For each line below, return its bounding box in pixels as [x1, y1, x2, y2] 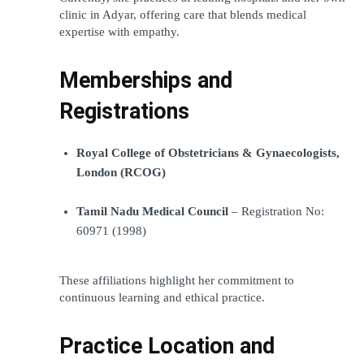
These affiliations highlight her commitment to [59, 273, 294, 287]
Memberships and [59, 67, 232, 93]
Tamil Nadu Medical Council [76, 204, 228, 218]
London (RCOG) [76, 165, 166, 179]
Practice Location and [59, 332, 275, 359]
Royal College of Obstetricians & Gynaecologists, [76, 145, 340, 159]
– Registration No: [228, 204, 324, 218]
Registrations [59, 97, 189, 124]
